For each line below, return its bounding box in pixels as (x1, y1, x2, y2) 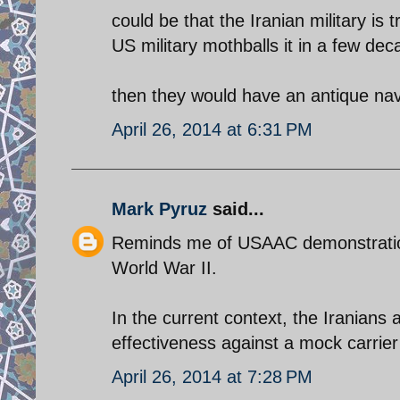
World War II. (112, 257, 217, 278)
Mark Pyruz (112, 198, 207, 219)
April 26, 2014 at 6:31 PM (112, 119, 312, 139)
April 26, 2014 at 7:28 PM (112, 366, 312, 387)
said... (207, 198, 264, 219)
